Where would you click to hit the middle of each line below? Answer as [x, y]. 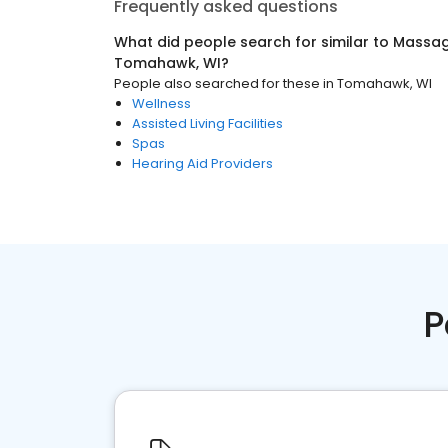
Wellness [161, 103]
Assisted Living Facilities [207, 123]
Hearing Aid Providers [202, 163]
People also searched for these [217, 83]
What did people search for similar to [253, 42]
